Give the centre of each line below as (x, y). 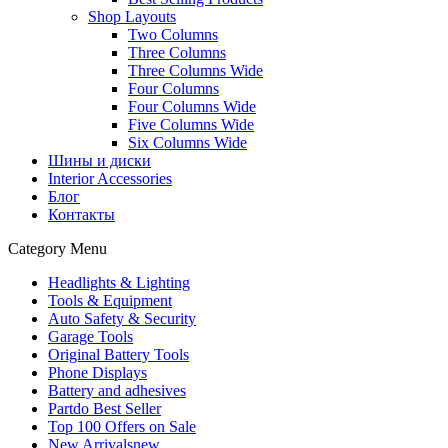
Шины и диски (99, 160)
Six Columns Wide (187, 142)
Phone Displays (97, 372)
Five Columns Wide (191, 124)
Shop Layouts (132, 16)
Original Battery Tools (118, 354)
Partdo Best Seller (104, 408)
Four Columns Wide (192, 106)
